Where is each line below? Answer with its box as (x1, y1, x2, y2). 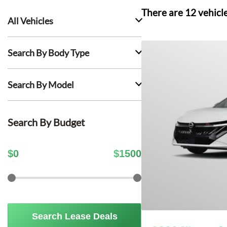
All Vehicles (8, 15, 53, 26)
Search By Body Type (8, 47, 89, 58)
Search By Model (8, 79, 74, 90)
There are (141, 7, 185, 18)
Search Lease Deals (31, 211, 118, 221)
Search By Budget (8, 116, 85, 128)
